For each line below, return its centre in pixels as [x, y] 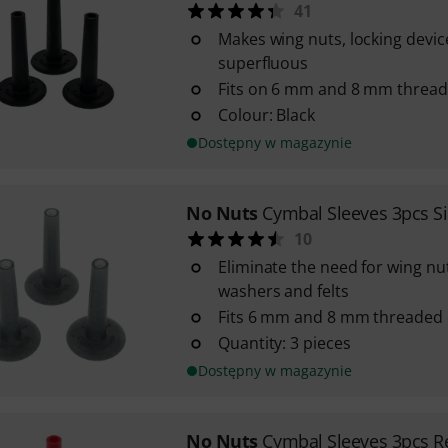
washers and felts [283, 291]
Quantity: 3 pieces [284, 343]
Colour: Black [266, 115]
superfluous [263, 63]
